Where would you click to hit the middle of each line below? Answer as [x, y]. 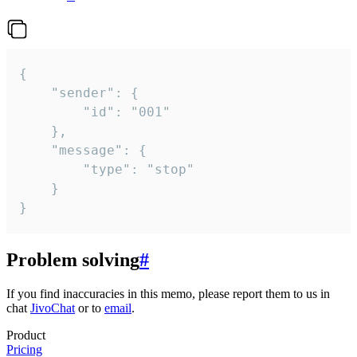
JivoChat [53, 308]
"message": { [35, 151]
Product [26, 335]
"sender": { [35, 93]
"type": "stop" [51, 170]
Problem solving [73, 260]
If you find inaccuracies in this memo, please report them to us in [168, 294]
